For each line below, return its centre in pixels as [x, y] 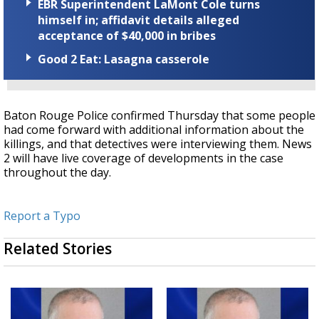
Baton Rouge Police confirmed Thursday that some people [159, 115]
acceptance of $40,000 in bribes [127, 35]
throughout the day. [57, 172]
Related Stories [58, 248]
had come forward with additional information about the [154, 129]
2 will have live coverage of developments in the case [143, 158]
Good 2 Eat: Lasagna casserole [124, 59]
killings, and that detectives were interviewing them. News [158, 143]
